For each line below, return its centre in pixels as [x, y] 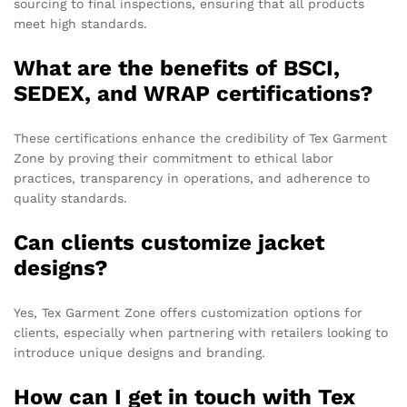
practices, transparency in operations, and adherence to [192, 178]
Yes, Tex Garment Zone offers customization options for [188, 312]
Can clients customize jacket [169, 242]
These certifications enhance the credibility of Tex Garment [200, 138]
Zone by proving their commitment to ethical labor [174, 158]
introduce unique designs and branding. [139, 352]
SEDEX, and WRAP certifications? [194, 93]
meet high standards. [80, 23]
